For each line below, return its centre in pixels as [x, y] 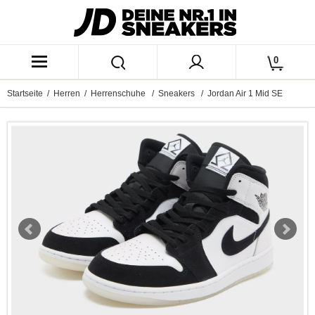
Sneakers [178, 94]
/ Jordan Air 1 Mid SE [240, 94]
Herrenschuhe [119, 94]
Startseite [25, 94]
